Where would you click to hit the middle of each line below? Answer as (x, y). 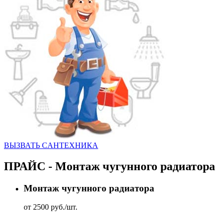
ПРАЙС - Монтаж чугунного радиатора (110, 166)
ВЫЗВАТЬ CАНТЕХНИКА (51, 145)
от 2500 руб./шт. (51, 207)
